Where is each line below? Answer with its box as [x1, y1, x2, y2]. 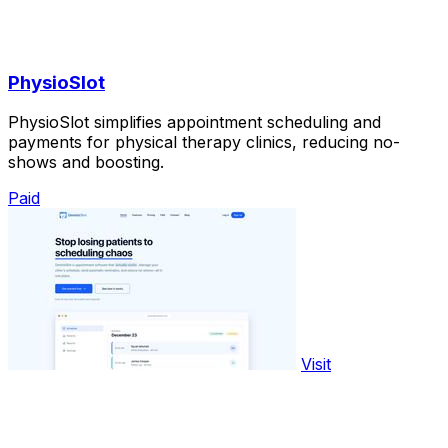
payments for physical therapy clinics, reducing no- [8, 132, 400, 153]
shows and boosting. [8, 152, 164, 173]
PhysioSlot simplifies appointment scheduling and [8, 112, 381, 133]
